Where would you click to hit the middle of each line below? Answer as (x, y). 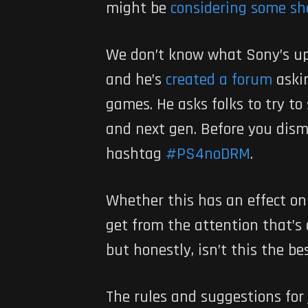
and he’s (135, 79)
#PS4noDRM (208, 154)
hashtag (135, 154)
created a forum (219, 79)
